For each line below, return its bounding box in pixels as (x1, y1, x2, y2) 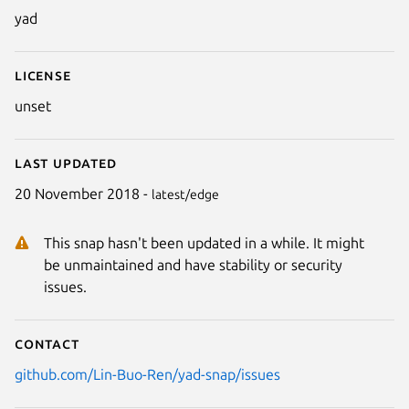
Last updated (15, 153, 117, 171)
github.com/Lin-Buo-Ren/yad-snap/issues (15, 365, 280, 383)
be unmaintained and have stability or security (44, 256, 342, 273)
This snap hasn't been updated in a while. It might (44, 234, 364, 251)
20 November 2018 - (15, 184, 152, 202)
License (15, 66, 71, 83)
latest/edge (152, 186, 219, 202)
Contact (15, 334, 79, 351)
